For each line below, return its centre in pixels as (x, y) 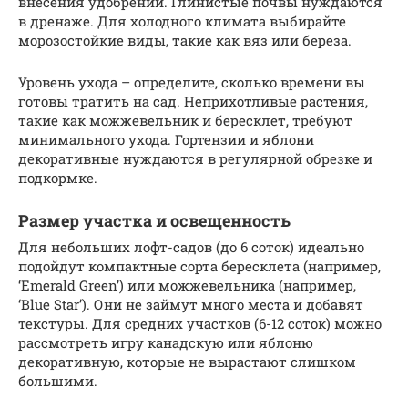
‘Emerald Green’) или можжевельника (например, (187, 286)
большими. (58, 381)
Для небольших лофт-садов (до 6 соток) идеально (191, 247)
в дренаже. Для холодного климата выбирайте (182, 21)
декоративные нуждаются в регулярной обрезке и (195, 159)
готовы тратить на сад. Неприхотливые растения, (193, 102)
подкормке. (58, 178)
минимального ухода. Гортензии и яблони (166, 140)
